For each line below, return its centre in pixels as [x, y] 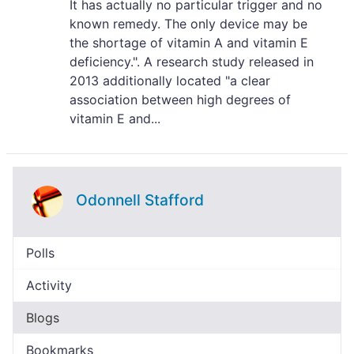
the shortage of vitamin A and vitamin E [189, 43]
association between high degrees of [180, 100]
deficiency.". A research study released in [192, 62]
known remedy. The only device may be [188, 24]
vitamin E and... [115, 119]
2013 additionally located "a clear [170, 81]
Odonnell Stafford [140, 200]
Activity [49, 285]
